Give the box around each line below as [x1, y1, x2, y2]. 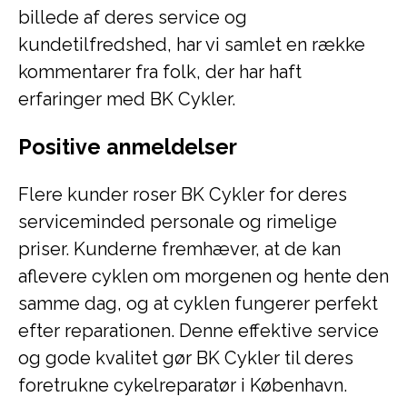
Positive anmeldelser [18, 134, 237, 159]
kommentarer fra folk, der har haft [18, 61, 302, 83]
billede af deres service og [18, 6, 247, 28]
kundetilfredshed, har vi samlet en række [18, 34, 365, 55]
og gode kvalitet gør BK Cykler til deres [18, 347, 353, 369]
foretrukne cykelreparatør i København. [18, 374, 347, 396]
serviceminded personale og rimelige [18, 211, 337, 233]
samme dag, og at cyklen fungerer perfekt [18, 293, 378, 314]
